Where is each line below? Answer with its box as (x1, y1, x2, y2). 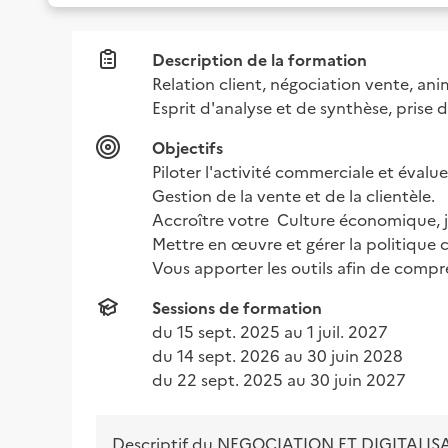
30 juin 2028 (307, 343, 403, 366)
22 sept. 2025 (177, 367, 283, 390)
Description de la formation (152, 47, 367, 70)
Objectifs (152, 135, 223, 158)
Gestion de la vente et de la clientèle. (152, 183, 435, 206)
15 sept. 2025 (177, 319, 280, 342)
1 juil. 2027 (307, 319, 388, 342)
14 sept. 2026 (177, 343, 280, 366)
